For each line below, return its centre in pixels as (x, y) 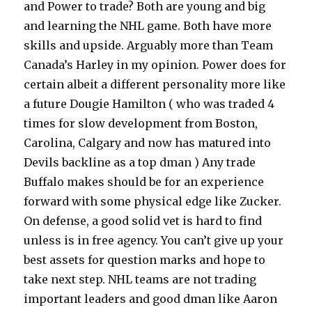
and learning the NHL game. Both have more (148, 25)
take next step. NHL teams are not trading (140, 279)
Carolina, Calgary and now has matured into (148, 142)
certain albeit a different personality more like (155, 84)
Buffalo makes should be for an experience (144, 181)
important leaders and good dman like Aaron (151, 298)
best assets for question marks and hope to (145, 259)
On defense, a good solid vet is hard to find (143, 220)
